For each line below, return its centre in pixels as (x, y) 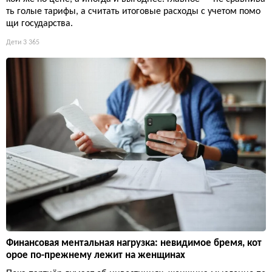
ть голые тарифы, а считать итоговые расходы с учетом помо (133, 12)
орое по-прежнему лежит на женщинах (96, 255)
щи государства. (39, 24)
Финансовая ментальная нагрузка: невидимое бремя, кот (134, 243)
